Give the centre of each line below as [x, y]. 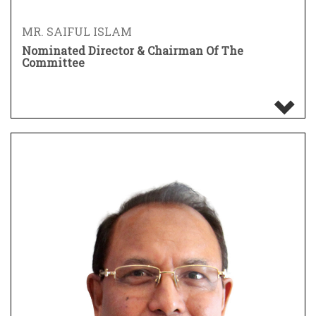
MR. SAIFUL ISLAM [77, 32]
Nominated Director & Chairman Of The [133, 51]
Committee [53, 63]
